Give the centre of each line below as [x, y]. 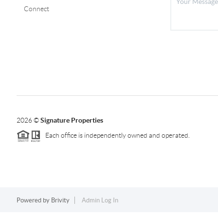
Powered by [34, 200]
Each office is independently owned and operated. [115, 135]
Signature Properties [72, 120]
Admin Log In [100, 200]
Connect [36, 9]
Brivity [60, 200]
